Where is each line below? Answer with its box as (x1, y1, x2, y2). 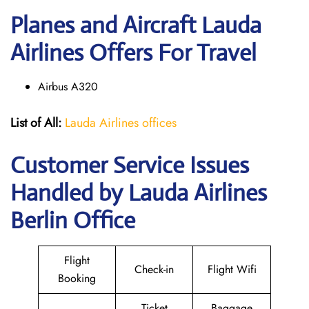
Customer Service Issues (10, 151, 249, 179)
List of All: (10, 114, 61, 132)
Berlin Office (10, 206, 135, 235)
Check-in (134, 261, 174, 277)
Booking (58, 270, 96, 286)
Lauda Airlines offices (65, 114, 177, 132)
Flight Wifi (207, 261, 257, 277)
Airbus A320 (38, 79, 98, 94)
